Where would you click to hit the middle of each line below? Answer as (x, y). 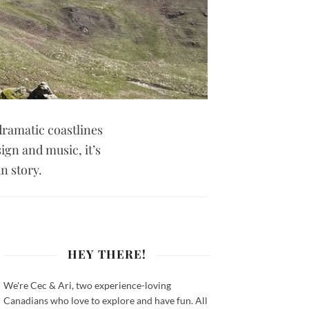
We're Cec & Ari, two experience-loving (88, 286)
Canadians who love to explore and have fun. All (106, 301)
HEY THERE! (107, 254)
